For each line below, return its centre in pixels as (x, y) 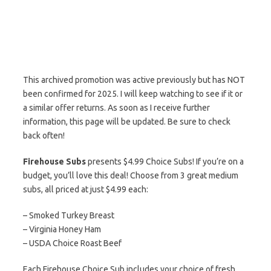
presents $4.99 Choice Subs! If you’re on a (165, 162)
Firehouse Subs (54, 162)
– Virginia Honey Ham (62, 229)
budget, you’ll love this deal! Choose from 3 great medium (131, 175)
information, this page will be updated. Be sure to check (127, 122)
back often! (44, 135)
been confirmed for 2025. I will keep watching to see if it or (133, 94)
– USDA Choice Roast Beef (72, 243)
